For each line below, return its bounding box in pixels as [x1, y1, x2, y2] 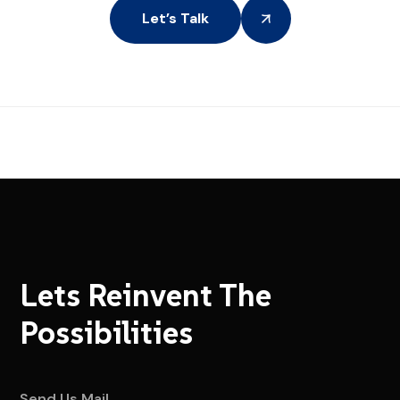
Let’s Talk [141, 9, 209, 29]
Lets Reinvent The [20, 276, 271, 316]
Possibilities [20, 313, 193, 354]
